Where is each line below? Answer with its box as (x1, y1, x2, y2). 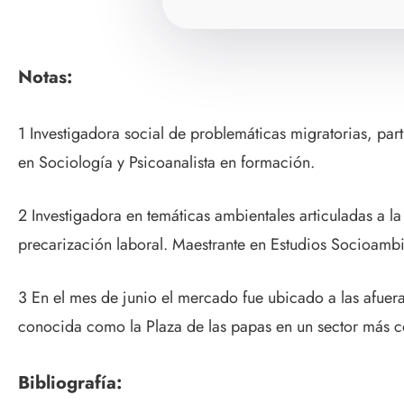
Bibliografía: (18, 369, 122, 396)
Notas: (18, 63, 72, 90)
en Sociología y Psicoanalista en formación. (18, 151, 315, 175)
